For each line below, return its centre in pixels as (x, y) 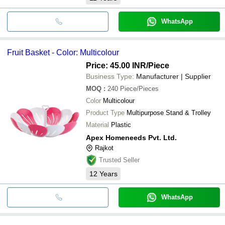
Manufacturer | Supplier (174, 76)
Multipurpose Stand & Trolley (169, 113)
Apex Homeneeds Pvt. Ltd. (131, 137)
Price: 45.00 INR (116, 65)
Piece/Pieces (139, 88)
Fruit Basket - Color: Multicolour (63, 52)
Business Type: (110, 76)
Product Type (105, 113)
